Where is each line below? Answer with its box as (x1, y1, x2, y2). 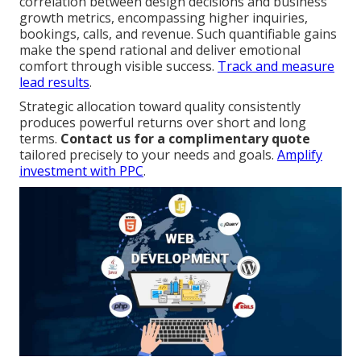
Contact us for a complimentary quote (60, 129, 310, 147)
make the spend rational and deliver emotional (19, 40, 301, 59)
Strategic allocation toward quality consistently (19, 97, 301, 115)
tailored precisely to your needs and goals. (19, 145, 277, 164)
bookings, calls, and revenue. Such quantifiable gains (19, 24, 337, 43)
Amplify (277, 145, 322, 164)
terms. (19, 129, 60, 147)
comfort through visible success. (19, 56, 218, 75)
